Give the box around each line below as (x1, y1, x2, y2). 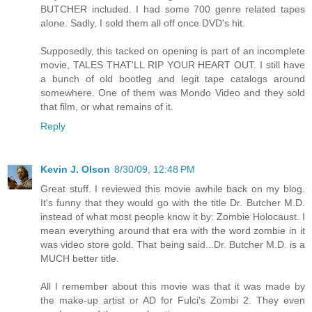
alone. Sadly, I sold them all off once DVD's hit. (40, 17, 245, 29)
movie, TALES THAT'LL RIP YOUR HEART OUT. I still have (40, 58, 305, 70)
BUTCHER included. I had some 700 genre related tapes (40, 3, 305, 15)
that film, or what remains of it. (40, 100, 173, 112)
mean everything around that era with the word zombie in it (40, 224, 305, 236)
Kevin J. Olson (40, 163, 110, 175)
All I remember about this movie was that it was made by (40, 280, 305, 292)
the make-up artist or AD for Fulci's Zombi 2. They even (40, 294, 305, 306)
